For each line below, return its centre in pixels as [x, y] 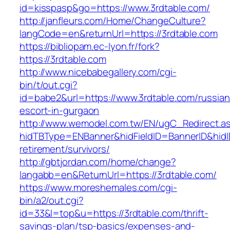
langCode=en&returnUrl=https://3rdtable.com [119, 34]
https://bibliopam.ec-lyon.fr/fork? [90, 46]
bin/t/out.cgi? [49, 85]
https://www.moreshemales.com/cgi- [98, 188]
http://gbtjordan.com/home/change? [98, 162]
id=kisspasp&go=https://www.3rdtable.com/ [115, 8]
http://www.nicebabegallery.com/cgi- [98, 72]
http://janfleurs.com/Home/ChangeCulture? [113, 21]
